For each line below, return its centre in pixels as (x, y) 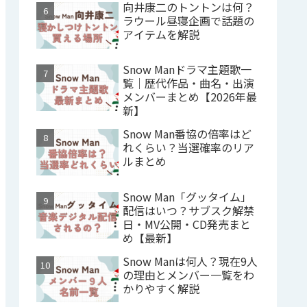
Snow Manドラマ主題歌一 (187, 70)
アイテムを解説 (161, 34)
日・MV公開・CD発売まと (187, 224)
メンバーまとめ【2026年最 (190, 97)
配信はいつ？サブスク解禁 (188, 210)
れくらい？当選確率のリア (188, 148)
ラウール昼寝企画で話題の (188, 20)
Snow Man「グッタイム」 (187, 196)
